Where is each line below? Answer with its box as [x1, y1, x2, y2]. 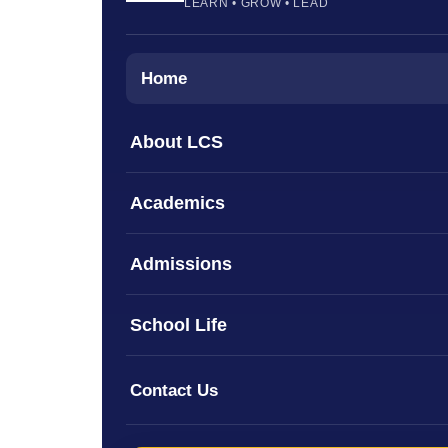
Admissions [130, 253, 232, 274]
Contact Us [130, 380, 218, 400]
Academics [130, 192, 225, 213]
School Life [130, 314, 227, 335]
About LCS [130, 131, 223, 152]
